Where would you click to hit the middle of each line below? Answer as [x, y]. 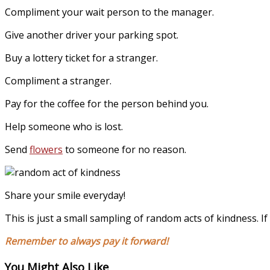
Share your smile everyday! [65, 196]
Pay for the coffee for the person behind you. [107, 104]
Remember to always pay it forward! [86, 241]
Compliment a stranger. [58, 81]
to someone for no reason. [124, 150]
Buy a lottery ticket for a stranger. [81, 58]
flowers [46, 150]
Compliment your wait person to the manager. [109, 12]
